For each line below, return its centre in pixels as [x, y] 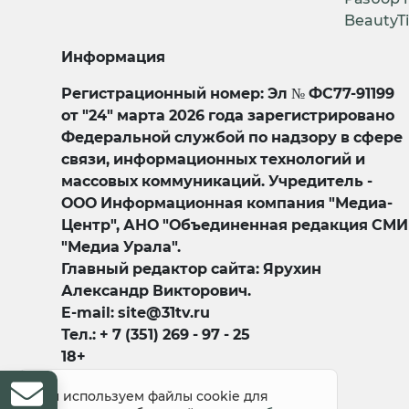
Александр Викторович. [157, 291]
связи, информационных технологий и [214, 160]
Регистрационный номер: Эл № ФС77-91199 [228, 94]
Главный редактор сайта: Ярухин [192, 269]
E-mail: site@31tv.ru [136, 313]
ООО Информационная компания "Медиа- [227, 204]
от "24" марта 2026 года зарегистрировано [228, 116]
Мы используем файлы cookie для [153, 396]
